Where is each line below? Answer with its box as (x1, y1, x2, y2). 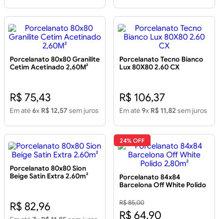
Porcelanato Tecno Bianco (119, 55, 203, 64)
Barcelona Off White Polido (119, 180, 206, 190)
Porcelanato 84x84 (119, 173, 180, 182)
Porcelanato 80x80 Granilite (10, 55, 100, 64)
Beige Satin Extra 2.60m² (10, 172, 88, 181)
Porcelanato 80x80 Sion (10, 164, 86, 173)
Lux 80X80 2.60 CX (119, 63, 179, 72)
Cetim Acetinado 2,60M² (10, 63, 88, 72)
